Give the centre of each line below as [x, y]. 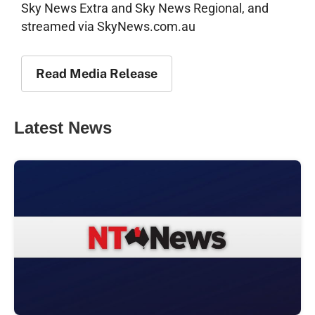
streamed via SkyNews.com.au [108, 26]
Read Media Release [97, 73]
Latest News [63, 127]
